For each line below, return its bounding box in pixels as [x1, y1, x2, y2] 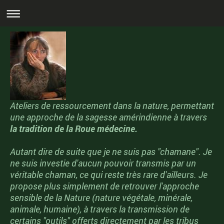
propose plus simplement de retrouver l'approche [10, 180, 199, 192]
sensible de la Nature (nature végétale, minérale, [10, 192, 192, 203]
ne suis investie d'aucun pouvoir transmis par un [10, 157, 196, 169]
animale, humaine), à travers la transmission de [10, 203, 189, 215]
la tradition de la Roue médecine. [10, 123, 137, 134]
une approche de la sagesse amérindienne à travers [10, 111, 207, 123]
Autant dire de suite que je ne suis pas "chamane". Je [10, 146, 212, 157]
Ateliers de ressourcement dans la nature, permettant [10, 100, 214, 111]
